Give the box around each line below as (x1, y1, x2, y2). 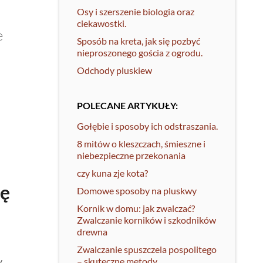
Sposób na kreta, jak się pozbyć (77, 35, 200, 46)
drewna (77, 226, 107, 237)
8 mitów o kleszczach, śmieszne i (77, 138, 205, 149)
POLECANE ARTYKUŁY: (77, 100, 178, 111)
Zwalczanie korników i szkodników (77, 214, 216, 225)
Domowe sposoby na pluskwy (77, 185, 197, 196)
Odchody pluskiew (77, 65, 152, 76)
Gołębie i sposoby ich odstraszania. (77, 120, 218, 131)
